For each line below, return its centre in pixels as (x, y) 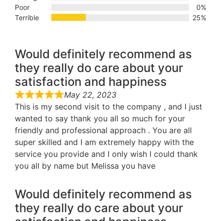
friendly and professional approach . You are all (103, 130)
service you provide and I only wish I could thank (106, 154)
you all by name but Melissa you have (85, 166)
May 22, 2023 (90, 95)
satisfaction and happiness (91, 82)
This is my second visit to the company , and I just (109, 107)
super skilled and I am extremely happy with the (104, 142)
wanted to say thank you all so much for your (100, 119)
